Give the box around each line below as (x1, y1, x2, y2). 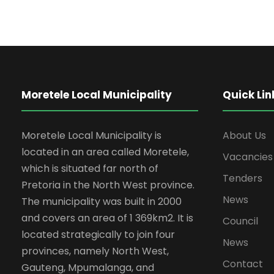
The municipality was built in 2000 (21, 194, 182, 209)
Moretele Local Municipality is (21, 128, 161, 143)
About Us (222, 128, 266, 143)
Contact (222, 256, 263, 271)
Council (222, 213, 258, 228)
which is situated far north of (21, 161, 158, 176)
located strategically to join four (21, 227, 175, 242)
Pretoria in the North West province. (21, 177, 194, 192)
